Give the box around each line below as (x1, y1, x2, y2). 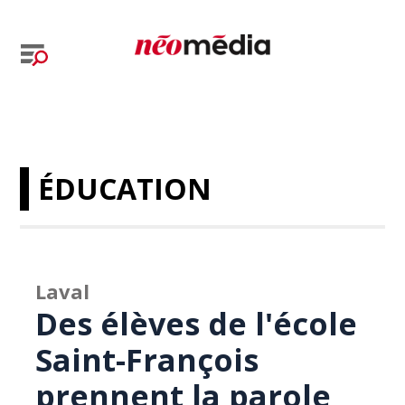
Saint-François (35, 339, 259, 381)
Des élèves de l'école (35, 303, 358, 344)
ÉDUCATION (38, 169, 212, 208)
